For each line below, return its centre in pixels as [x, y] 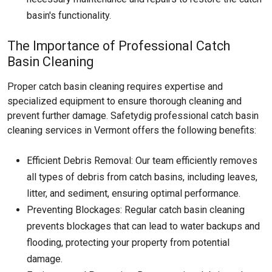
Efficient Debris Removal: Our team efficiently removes [142, 161]
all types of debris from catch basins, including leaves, [142, 177]
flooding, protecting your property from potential [128, 243]
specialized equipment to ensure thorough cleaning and [124, 101]
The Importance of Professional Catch [119, 46]
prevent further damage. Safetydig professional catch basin [133, 116]
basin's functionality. [69, 15]
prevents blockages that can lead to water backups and [143, 226]
